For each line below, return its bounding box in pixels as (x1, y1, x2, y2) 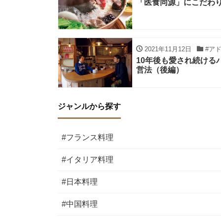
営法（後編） (136, 66, 184, 74)
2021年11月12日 (143, 45, 191, 53)
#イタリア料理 (62, 155, 113, 164)
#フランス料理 (62, 133, 113, 142)
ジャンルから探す (58, 102, 121, 110)
